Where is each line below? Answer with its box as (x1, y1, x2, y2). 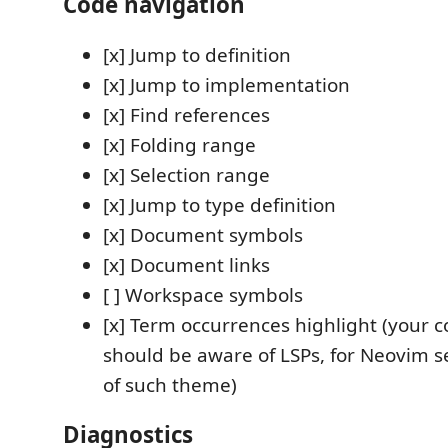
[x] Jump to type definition (103, 191, 336, 218)
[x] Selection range (103, 161, 270, 188)
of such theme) (103, 371, 237, 398)
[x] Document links (103, 251, 270, 278)
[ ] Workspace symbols (103, 281, 303, 308)
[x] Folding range (103, 131, 256, 158)
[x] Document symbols (103, 221, 303, 248)
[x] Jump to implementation (103, 71, 350, 98)
